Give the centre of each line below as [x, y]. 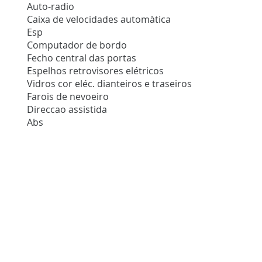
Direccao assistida [67, 110]
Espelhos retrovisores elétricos [96, 71]
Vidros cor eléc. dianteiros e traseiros [110, 84]
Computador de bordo [77, 45]
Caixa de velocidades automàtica [99, 20]
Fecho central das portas [82, 58]
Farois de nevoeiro [68, 97]
